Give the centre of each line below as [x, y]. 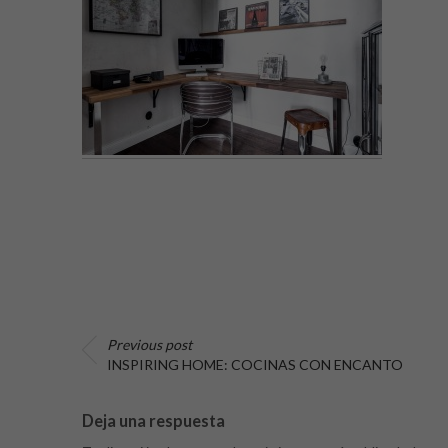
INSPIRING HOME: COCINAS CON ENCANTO [255, 364]
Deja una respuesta [153, 420]
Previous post [149, 344]
